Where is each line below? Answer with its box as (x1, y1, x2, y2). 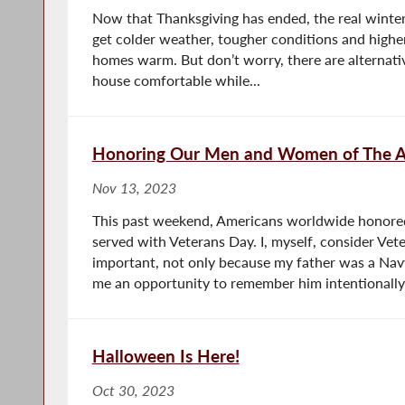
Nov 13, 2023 (91, 179, 176, 196)
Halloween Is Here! (91, 344, 240, 366)
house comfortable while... (91, 71, 260, 89)
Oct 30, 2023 (91, 381, 174, 399)
